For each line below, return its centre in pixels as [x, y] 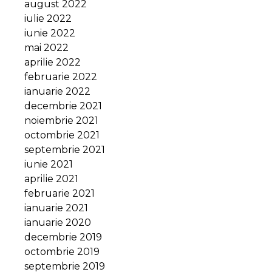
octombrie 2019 [62, 251]
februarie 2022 [61, 76]
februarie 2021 [59, 193]
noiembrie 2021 [61, 120]
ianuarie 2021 [56, 208]
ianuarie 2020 [58, 222]
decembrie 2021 [63, 106]
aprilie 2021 [51, 178]
